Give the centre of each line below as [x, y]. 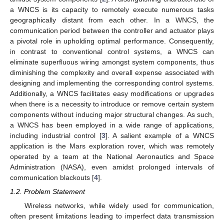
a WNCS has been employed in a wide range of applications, [112, 125]
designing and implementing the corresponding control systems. [112, 83]
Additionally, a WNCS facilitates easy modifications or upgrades [112, 94]
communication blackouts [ [52, 178]
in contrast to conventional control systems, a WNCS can [112, 52]
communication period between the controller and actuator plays [112, 31]
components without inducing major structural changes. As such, [112, 115]
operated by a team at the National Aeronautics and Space [112, 157]
